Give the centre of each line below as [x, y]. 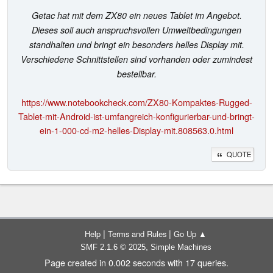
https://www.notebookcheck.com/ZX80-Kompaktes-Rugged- [136, 102]
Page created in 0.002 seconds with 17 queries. [136, 262]
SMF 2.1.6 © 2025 [113, 247]
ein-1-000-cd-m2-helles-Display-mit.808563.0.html [136, 130]
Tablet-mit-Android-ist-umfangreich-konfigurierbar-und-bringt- [136, 116]
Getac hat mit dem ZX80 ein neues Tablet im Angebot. [136, 15]
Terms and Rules [137, 234]
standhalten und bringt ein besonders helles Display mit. [136, 44]
